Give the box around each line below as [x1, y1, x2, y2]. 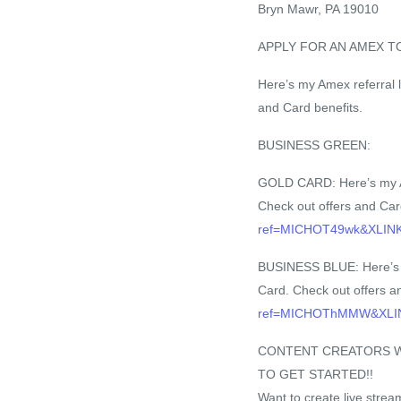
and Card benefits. [258, 100, 363, 115]
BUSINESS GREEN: [258, 138, 371, 153]
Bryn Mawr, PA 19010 [258, 2, 379, 17]
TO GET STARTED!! [258, 367, 373, 382]
